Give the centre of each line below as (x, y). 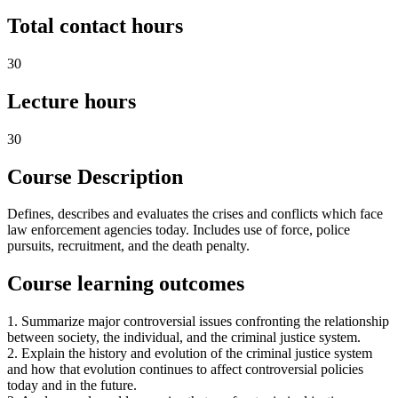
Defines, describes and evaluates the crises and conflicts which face (195, 214)
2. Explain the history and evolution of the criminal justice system (190, 354)
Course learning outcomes (126, 284)
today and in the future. (72, 386)
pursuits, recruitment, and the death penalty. (128, 246)
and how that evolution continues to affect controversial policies (185, 370)
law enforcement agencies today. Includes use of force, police (179, 230)
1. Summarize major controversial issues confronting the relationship (198, 322)
